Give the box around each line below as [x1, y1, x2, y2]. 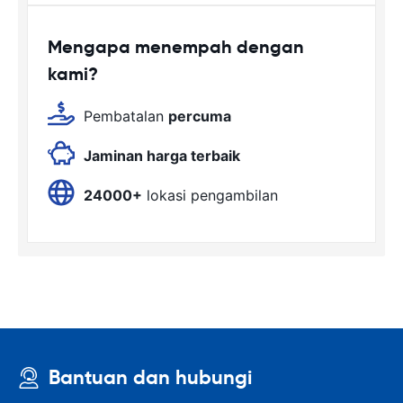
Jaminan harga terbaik [84, 147, 240, 165]
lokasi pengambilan [142, 186, 278, 204]
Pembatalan [84, 107, 168, 125]
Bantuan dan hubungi [49, 365, 252, 390]
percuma [168, 107, 231, 125]
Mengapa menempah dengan [48, 35, 304, 58]
